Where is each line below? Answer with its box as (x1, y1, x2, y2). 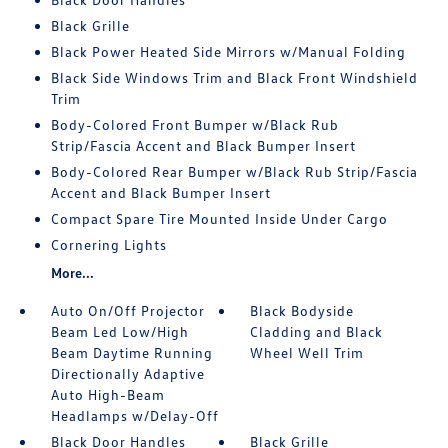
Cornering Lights (50, 236, 167, 253)
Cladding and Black (250, 323, 384, 340)
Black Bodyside (250, 302, 355, 319)
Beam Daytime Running (50, 344, 213, 361)
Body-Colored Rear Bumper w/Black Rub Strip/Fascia (50, 163, 418, 180)
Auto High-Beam (50, 386, 165, 403)
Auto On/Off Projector (50, 302, 205, 319)
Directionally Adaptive (50, 365, 205, 382)
